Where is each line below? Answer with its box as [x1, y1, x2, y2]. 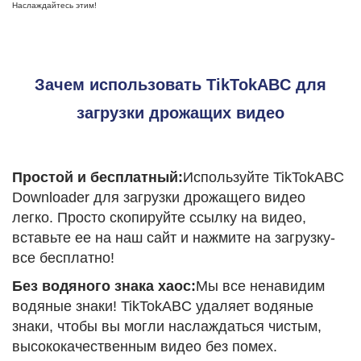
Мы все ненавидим [196, 278, 325, 295]
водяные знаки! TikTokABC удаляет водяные [12, 298, 313, 315]
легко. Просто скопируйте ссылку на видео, [12, 210, 306, 226]
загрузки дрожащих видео [77, 104, 284, 122]
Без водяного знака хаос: [12, 278, 196, 295]
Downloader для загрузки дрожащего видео [12, 189, 305, 206]
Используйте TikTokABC [183, 169, 344, 186]
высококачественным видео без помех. [12, 338, 277, 355]
